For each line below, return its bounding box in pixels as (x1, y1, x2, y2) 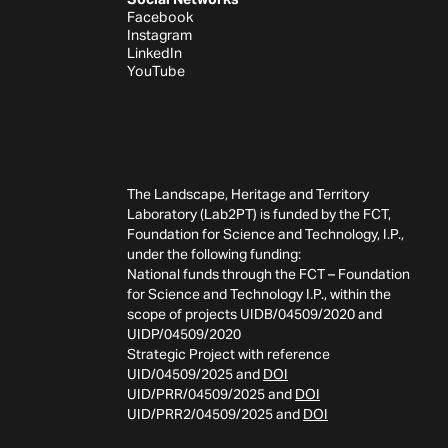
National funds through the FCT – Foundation (127, 265, 410, 284)
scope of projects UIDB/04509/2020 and (127, 305, 382, 324)
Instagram (127, 26, 192, 45)
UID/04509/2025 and (127, 365, 263, 384)
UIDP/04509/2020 (127, 325, 241, 344)
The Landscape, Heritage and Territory (127, 185, 369, 204)
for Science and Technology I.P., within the (127, 285, 391, 304)
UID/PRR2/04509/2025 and (127, 405, 303, 424)
